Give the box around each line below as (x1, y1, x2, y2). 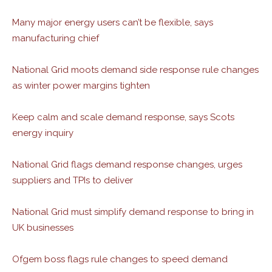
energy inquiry (12, 127, 73, 138)
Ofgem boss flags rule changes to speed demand (12, 254, 228, 265)
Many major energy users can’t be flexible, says (12, 17, 213, 28)
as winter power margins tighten (12, 80, 150, 91)
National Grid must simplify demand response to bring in (12, 206, 254, 217)
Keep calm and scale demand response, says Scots (12, 112, 234, 123)
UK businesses (12, 222, 73, 233)
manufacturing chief (12, 33, 99, 44)
